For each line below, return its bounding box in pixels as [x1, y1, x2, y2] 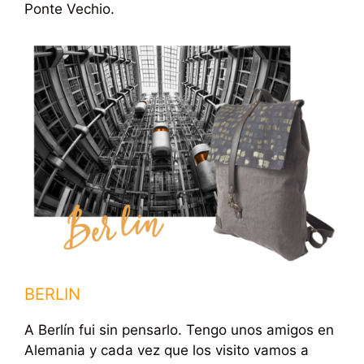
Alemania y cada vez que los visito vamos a [24, 341, 309, 358]
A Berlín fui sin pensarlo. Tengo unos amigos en [24, 321, 334, 338]
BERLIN [24, 284, 80, 304]
